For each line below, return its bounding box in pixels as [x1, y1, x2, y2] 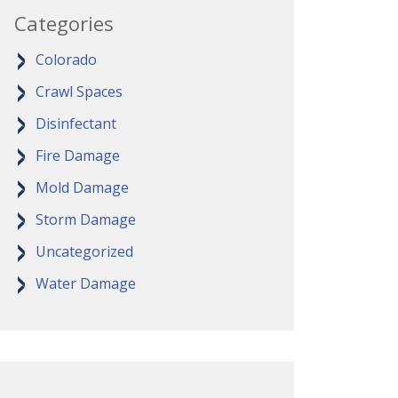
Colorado [36, 50, 97, 69]
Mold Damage [36, 178, 129, 197]
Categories [14, 10, 114, 36]
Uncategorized [36, 242, 133, 261]
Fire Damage [36, 146, 120, 165]
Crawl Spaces [36, 82, 123, 101]
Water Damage [36, 274, 136, 293]
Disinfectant [36, 114, 116, 133]
